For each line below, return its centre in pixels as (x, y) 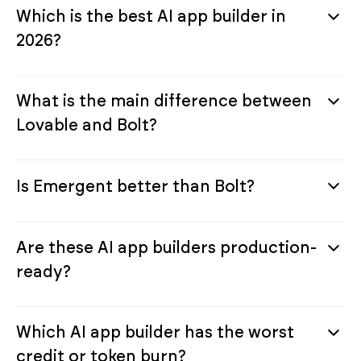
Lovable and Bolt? (87, 124)
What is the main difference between (164, 100)
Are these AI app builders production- (167, 247)
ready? (44, 271)
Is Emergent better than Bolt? (135, 186)
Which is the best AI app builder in (151, 16)
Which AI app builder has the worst (155, 332)
